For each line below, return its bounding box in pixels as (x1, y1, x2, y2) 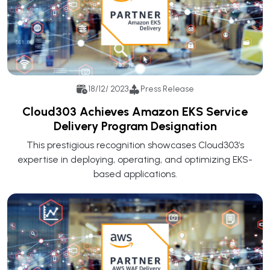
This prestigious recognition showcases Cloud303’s (26, 139, 244, 151)
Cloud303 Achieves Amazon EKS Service (22, 104, 248, 119)
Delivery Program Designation (53, 118, 217, 133)
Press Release (140, 84, 194, 95)
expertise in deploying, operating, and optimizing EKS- (17, 153, 253, 165)
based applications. (93, 168, 177, 180)
